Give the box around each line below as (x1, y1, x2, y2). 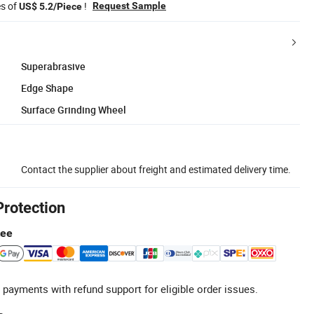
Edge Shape (21, 81, 74, 95)
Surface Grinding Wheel (21, 102, 126, 116)
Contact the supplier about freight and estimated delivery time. (21, 162, 291, 176)
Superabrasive (21, 59, 86, 73)
